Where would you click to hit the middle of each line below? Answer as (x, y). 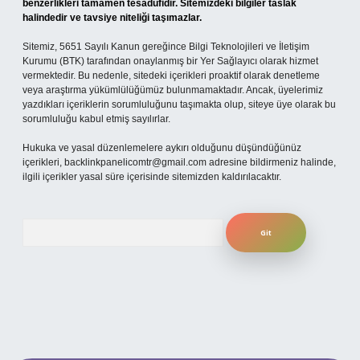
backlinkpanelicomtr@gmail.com (135, 162)
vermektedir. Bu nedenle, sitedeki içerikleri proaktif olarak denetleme (171, 76)
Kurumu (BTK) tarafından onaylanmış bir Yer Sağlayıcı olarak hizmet (170, 61)
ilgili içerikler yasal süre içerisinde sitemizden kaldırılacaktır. (152, 177)
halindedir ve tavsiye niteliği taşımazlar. (112, 18)
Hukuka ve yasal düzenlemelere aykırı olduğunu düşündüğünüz (162, 148)
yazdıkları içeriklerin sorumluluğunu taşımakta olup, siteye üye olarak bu (179, 104)
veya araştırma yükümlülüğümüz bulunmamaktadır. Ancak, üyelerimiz (173, 90)
